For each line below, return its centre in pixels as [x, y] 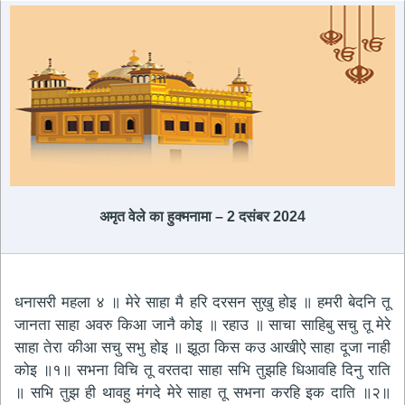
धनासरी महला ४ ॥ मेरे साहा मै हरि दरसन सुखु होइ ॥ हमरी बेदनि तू [202, 302]
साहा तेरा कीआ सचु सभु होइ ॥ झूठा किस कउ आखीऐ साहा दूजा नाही [202, 348]
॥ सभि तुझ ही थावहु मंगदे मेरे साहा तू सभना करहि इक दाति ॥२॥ [202, 393]
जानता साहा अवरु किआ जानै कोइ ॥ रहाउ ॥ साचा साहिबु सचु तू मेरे [202, 325]
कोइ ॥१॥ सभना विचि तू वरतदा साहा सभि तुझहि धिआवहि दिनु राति [202, 370]
